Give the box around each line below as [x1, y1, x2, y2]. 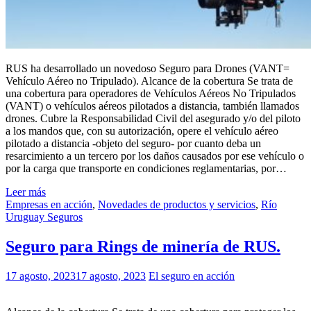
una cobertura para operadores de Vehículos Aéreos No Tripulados [6, 87, 296, 100]
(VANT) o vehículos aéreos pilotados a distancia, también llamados [6, 100, 299, 112]
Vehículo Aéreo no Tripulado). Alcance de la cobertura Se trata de [6, 75, 293, 87]
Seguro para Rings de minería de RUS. [6, 237, 280, 256]
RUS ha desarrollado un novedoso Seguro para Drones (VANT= [6, 62, 289, 75]
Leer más [6, 186, 46, 199]
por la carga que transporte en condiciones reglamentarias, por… [6, 162, 287, 175]
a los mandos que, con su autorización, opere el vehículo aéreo [6, 125, 278, 137]
